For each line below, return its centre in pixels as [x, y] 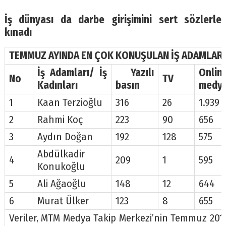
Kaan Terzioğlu [70, 102]
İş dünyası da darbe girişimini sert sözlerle [113, 20]
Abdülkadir [61, 154]
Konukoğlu [61, 166]
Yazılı [134, 73]
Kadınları [57, 85]
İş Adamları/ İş [72, 73]
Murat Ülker [63, 201]
